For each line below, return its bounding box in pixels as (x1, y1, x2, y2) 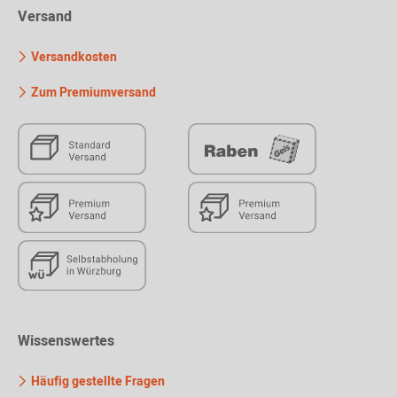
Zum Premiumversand (28, 83, 156, 103)
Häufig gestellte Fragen (28, 372, 165, 392)
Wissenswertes (18, 331, 114, 353)
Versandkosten (28, 48, 117, 67)
